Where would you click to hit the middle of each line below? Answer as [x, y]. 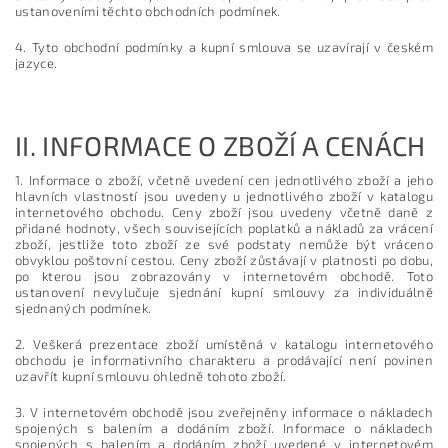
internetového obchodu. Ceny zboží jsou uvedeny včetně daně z [224, 212]
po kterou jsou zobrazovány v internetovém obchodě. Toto [224, 276]
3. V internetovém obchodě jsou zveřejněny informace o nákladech [224, 412]
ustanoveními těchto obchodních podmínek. [148, 11]
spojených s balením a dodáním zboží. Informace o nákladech [224, 428]
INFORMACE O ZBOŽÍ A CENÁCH [234, 145]
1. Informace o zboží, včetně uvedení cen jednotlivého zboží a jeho [224, 180]
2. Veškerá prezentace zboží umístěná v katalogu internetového [224, 344]
